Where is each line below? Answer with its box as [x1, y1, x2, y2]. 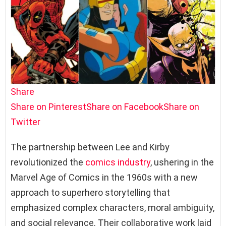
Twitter [11, 116, 40, 127]
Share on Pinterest [11, 101, 86, 112]
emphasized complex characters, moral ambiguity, [11, 202, 214, 213]
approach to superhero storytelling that [11, 187, 170, 198]
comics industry [85, 156, 150, 167]
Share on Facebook [86, 101, 163, 112]
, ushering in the [150, 156, 214, 167]
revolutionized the [11, 156, 85, 167]
